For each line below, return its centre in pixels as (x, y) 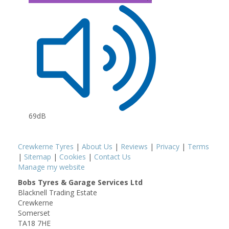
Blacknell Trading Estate (58, 192)
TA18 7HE (34, 223)
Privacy (168, 146)
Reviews (134, 146)
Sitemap (38, 157)
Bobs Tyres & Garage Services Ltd (80, 182)
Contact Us (112, 157)
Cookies (73, 157)
